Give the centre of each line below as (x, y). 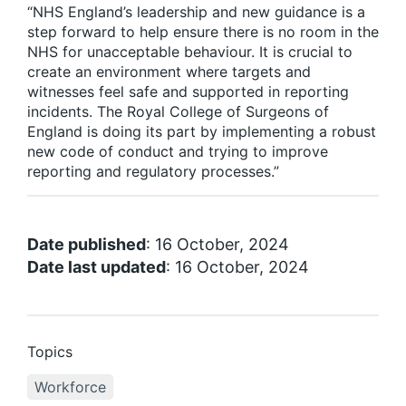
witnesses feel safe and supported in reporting (188, 92)
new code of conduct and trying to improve (178, 152)
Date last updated (97, 267)
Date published (87, 245)
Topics (50, 352)
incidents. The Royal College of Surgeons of (178, 112)
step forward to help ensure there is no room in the (203, 32)
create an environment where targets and (169, 72)
